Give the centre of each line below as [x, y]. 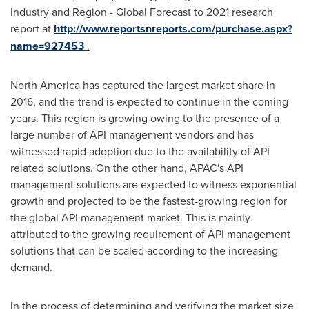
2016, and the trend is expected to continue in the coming [149, 101]
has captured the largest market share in [178, 85]
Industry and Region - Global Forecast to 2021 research [142, 12]
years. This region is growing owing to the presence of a [145, 118]
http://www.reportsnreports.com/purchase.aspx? [173, 29]
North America [45, 85]
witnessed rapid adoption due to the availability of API [140, 151]
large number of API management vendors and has [132, 134]
